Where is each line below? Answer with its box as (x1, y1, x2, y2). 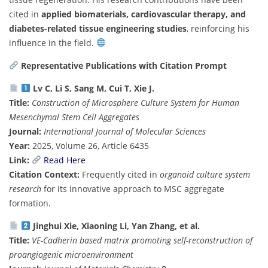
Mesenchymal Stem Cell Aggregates (9, 111, 139, 123)
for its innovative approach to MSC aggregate (41, 182, 224, 194)
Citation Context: (9, 168, 80, 180)
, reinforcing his (187, 22, 249, 34)
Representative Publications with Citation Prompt (20, 59, 227, 71)
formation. (9, 197, 51, 209)
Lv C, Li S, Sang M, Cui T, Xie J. (30, 82, 154, 94)
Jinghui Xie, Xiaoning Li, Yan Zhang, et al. (30, 220, 200, 232)
